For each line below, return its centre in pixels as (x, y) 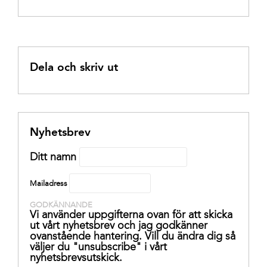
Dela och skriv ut (74, 67)
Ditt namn (53, 157)
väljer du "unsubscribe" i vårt (98, 247)
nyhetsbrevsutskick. (76, 258)
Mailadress (48, 184)
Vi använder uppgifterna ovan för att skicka (131, 215)
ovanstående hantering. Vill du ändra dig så (132, 236)
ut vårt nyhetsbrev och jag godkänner (118, 226)
